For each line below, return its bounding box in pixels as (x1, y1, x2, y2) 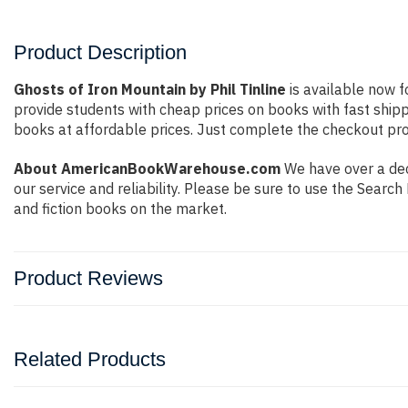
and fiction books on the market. (14, 199, 227, 218)
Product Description (14, 41, 187, 64)
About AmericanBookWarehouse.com (14, 159, 280, 178)
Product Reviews (14, 267, 163, 290)
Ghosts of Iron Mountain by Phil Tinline (14, 80, 286, 98)
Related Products (14, 348, 166, 371)
